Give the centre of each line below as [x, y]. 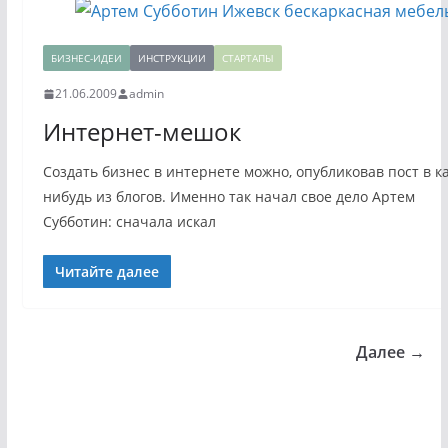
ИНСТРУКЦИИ [171, 58]
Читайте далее [106, 272]
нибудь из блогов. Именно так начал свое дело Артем [228, 197]
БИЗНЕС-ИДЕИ [86, 58]
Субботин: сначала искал [129, 222]
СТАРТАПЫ [247, 58]
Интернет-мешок [141, 132]
